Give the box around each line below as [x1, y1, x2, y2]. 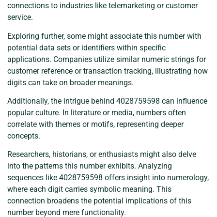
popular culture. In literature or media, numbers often [7, 108, 186, 118]
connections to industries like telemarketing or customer [7, 1, 198, 11]
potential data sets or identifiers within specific [7, 43, 166, 52]
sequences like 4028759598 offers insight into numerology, [7, 173, 209, 183]
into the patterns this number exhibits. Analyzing [7, 161, 172, 171]
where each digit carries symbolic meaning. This [7, 185, 171, 194]
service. [7, 13, 33, 22]
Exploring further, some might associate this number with [7, 31, 201, 41]
